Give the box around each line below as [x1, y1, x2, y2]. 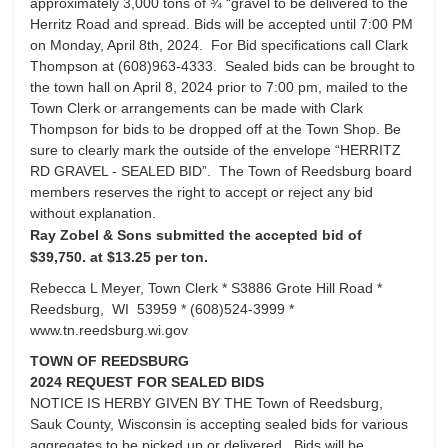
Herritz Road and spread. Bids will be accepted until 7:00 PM [30, 16, 413, 32]
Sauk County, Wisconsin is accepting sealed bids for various [30, 416, 408, 432]
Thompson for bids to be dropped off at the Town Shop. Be [30, 121, 401, 137]
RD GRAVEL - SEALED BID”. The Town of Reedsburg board [30, 163, 412, 179]
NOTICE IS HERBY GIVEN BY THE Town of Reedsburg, [30, 395, 383, 411]
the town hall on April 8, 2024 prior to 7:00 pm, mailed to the [30, 79, 408, 95]
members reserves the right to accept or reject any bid [30, 184, 373, 200]
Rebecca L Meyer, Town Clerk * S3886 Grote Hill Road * [30, 280, 382, 296]
